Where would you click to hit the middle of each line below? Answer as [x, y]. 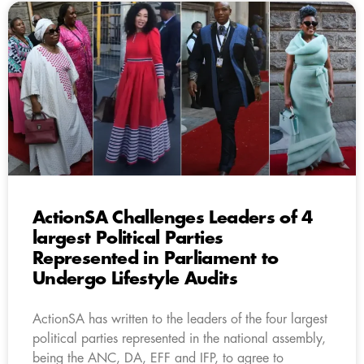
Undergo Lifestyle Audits [135, 279]
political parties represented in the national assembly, [179, 338]
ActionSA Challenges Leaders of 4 [173, 218]
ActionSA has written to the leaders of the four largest [180, 319]
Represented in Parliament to [156, 258]
